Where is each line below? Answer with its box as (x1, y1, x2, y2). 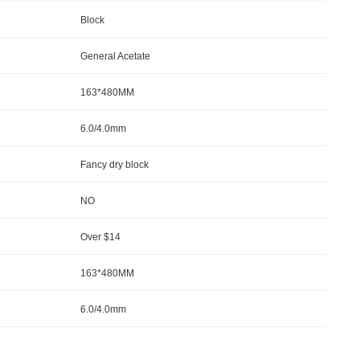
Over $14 (80, 231, 121, 243)
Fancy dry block (80, 158, 149, 170)
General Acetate (80, 50, 150, 62)
